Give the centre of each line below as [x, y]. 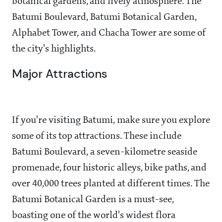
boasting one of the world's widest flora [94, 216]
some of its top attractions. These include [97, 137]
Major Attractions [60, 74]
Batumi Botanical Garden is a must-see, [93, 200]
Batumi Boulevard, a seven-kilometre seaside [105, 152]
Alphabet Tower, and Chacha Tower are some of [109, 33]
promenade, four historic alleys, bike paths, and [109, 168]
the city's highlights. [54, 49]
